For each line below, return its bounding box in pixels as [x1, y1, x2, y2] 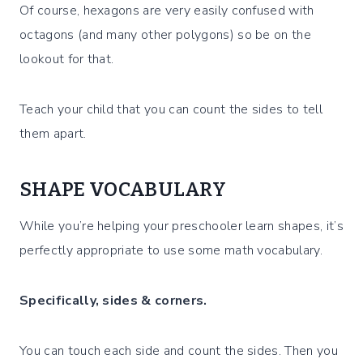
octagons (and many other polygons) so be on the [19, 26, 312, 45]
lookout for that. [19, 50, 114, 69]
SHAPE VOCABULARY [19, 178, 227, 202]
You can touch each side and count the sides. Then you [19, 342, 338, 361]
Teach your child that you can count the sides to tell [19, 100, 322, 119]
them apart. [19, 125, 87, 143]
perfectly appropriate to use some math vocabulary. [19, 241, 323, 260]
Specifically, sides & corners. [19, 292, 207, 310]
